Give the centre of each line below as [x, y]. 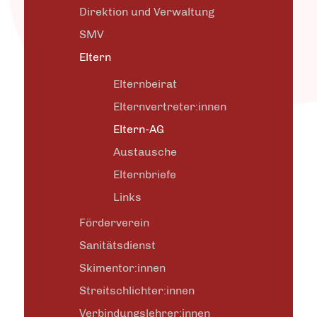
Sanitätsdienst [117, 245]
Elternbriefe [145, 174]
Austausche [145, 152]
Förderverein [114, 223]
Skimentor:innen [122, 268]
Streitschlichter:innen [137, 290]
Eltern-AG [139, 129]
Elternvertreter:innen [170, 106]
